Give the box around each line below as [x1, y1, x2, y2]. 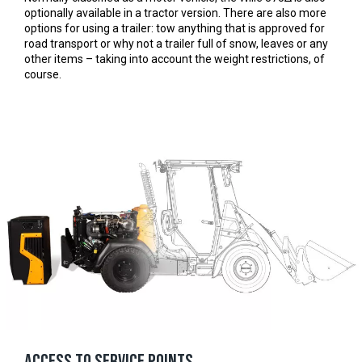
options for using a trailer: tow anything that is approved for [24, 21, 325, 35]
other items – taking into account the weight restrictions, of [24, 52, 325, 65]
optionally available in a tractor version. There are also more [24, 6, 326, 19]
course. [24, 67, 61, 81]
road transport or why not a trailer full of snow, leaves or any [24, 36, 328, 50]
